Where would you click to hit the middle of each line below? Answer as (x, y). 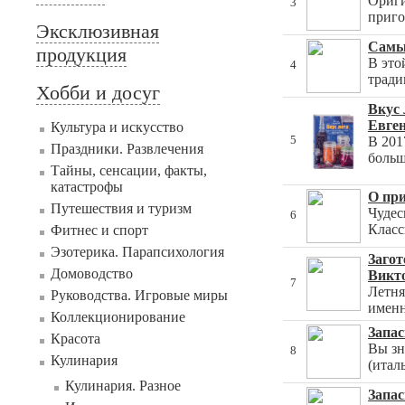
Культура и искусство (117, 127)
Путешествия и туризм (121, 208)
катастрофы (87, 187)
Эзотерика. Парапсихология (137, 252)
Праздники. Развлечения (127, 149)
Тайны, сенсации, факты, (129, 170)
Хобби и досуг (98, 93)
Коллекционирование (118, 317)
